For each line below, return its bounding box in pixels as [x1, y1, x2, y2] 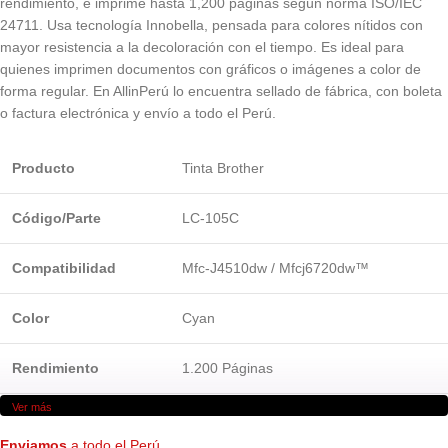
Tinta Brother [182, 159, 264, 176]
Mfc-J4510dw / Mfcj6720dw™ [182, 259, 369, 276]
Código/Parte [12, 209, 101, 226]
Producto [12, 159, 75, 176]
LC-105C [182, 209, 239, 226]
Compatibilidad [12, 259, 116, 276]
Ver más [12, 400, 52, 413]
